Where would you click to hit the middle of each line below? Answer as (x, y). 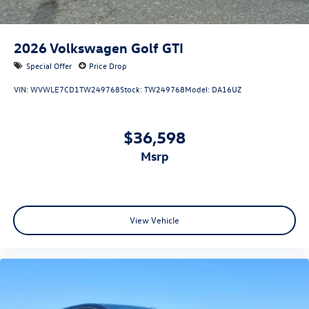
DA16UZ (227, 89)
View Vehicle (154, 220)
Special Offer (49, 65)
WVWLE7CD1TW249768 (75, 89)
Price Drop (108, 65)
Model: (198, 89)
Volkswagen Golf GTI (117, 47)
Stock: (132, 89)
